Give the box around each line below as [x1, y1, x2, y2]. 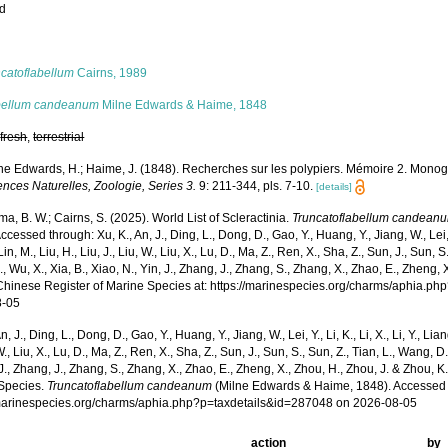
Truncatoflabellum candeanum [47, 379, 213, 394]
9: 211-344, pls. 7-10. [196, 179, 314, 193]
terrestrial [33, 130, 85, 144]
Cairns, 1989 [74, 66, 148, 80]
